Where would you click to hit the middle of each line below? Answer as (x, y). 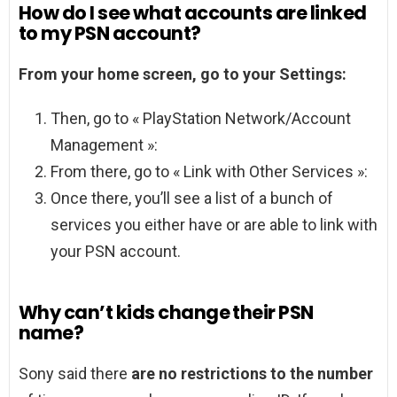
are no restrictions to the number (252, 374)
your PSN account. (116, 252)
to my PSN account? (110, 34)
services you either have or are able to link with (214, 225)
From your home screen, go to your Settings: (183, 74)
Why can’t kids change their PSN (166, 313)
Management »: (104, 145)
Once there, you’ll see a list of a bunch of (192, 198)
